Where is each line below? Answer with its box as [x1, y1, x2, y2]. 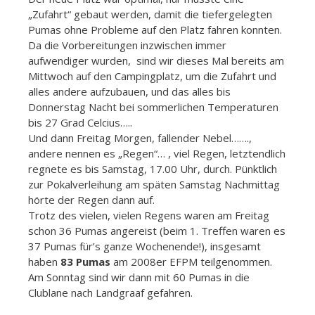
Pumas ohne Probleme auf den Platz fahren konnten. [28, 22, 282, 37]
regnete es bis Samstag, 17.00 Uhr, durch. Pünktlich [28, 161, 277, 176]
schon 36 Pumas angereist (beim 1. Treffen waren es [28, 223, 285, 238]
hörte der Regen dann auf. [28, 192, 155, 207]
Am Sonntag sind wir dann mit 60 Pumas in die [28, 269, 250, 284]
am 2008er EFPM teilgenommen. [110, 254, 272, 269]
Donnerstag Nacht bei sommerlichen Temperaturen [28, 99, 278, 114]
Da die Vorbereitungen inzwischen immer [28, 37, 226, 52]
